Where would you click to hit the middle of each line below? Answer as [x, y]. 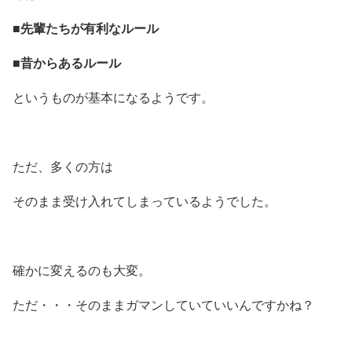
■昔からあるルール [67, 63]
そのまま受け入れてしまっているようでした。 [145, 201]
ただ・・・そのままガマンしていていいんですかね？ [163, 305]
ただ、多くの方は [63, 167]
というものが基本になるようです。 [113, 97]
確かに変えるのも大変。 [82, 270]
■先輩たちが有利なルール [86, 28]
